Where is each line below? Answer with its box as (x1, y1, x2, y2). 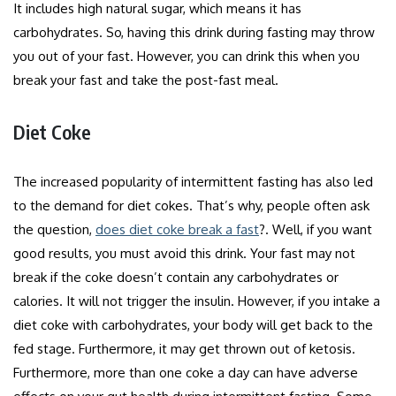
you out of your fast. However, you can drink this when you (13, 47, 360, 65)
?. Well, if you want (259, 220, 372, 238)
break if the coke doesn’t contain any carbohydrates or (13, 268, 339, 286)
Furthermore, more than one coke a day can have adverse (13, 363, 358, 381)
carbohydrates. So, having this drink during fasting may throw (13, 23, 375, 41)
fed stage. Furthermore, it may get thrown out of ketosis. (13, 339, 355, 357)
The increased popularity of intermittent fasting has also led (13, 172, 373, 190)
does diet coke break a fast (95, 220, 259, 238)
